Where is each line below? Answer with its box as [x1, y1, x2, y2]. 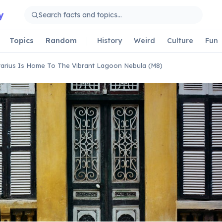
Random [46, 36, 77, 45]
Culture [167, 36, 193, 45]
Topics [9, 36, 34, 45]
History [97, 36, 122, 45]
